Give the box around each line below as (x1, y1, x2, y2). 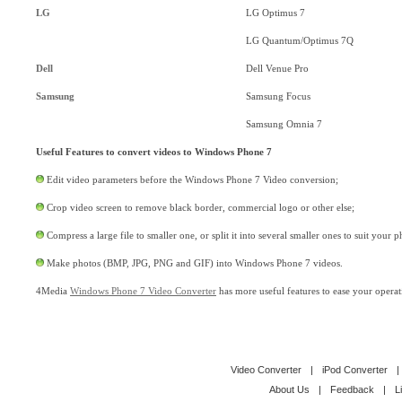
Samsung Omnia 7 (246, 118, 322, 129)
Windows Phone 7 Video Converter (70, 285, 216, 296)
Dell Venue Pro (246, 63, 309, 74)
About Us (269, 384, 310, 395)
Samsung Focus (246, 91, 310, 101)
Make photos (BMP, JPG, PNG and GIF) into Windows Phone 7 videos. (44, 258, 343, 268)
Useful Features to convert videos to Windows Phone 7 (36, 146, 272, 157)
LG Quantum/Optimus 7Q (246, 35, 354, 46)
